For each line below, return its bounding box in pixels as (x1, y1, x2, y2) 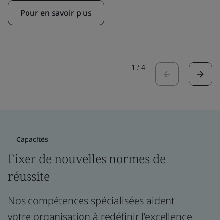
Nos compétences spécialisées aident (8, 194, 175, 207)
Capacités (16, 135, 48, 144)
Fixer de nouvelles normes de (8, 150, 165, 166)
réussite (8, 168, 50, 184)
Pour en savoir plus (20, 7, 92, 18)
